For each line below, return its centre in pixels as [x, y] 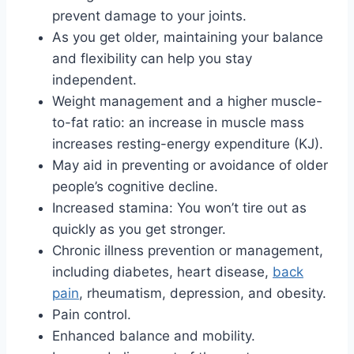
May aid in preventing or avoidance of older [190, 165]
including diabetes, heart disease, [162, 271]
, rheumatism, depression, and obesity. [203, 293]
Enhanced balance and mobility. [154, 335]
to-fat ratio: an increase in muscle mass [178, 122]
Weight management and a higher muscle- [187, 101]
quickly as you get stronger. [139, 229]
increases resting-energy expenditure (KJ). [188, 143]
